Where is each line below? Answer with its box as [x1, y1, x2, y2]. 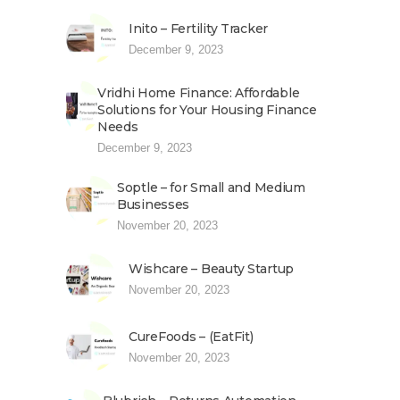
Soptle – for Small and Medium [117, 179, 305, 196]
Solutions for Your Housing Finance [97, 102, 317, 118]
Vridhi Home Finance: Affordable [97, 85, 300, 101]
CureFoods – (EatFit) [129, 329, 254, 345]
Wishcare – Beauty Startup [129, 261, 294, 277]
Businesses [117, 196, 190, 212]
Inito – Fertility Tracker [129, 21, 268, 37]
